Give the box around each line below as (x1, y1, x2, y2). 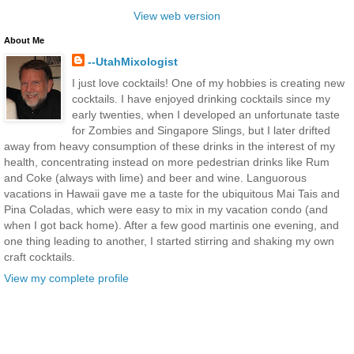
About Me (4, 36, 44, 46)
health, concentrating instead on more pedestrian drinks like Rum (4, 156, 330, 169)
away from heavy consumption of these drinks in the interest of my (4, 140, 335, 153)
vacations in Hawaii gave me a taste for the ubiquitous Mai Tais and (4, 187, 340, 201)
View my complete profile (4, 272, 129, 285)
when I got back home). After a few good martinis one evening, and (4, 219, 339, 232)
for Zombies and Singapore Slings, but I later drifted (71, 124, 330, 137)
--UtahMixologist (87, 55, 178, 69)
